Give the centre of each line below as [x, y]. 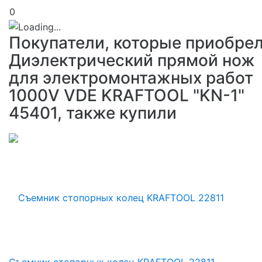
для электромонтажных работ [131, 78]
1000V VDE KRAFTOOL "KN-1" [127, 96]
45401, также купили [93, 113]
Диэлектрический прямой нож [132, 61]
